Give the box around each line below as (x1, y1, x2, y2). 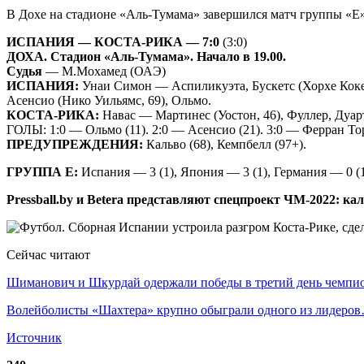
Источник (6, 330, 62, 344)
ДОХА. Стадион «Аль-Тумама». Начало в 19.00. (6, 49, 286, 63)
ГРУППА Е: (6, 164, 78, 179)
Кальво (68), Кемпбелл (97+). (143, 136, 306, 151)
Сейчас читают (6, 247, 90, 262)
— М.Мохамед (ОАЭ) (42, 63, 166, 78)
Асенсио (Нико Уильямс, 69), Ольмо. (6, 93, 211, 107)
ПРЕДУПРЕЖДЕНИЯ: (6, 136, 143, 151)
